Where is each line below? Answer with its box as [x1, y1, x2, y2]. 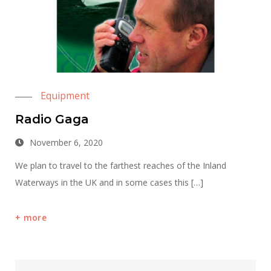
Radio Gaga [15, 112, 89, 127]
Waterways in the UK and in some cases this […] [15, 177, 203, 189]
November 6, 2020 [30, 137, 103, 149]
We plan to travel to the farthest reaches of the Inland [15, 160, 226, 172]
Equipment [41, 89, 90, 103]
